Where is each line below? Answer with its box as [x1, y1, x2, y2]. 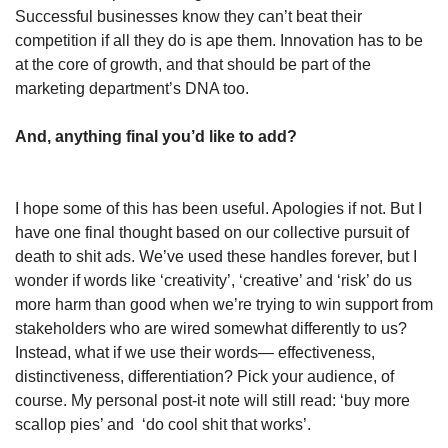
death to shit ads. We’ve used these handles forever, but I [15, 247, 417, 265]
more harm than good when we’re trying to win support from [15, 295, 433, 313]
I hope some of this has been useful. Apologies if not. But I [15, 199, 422, 217]
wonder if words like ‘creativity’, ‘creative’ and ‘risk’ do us [15, 271, 412, 289]
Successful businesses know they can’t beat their [15, 7, 362, 25]
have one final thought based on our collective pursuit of [15, 223, 409, 241]
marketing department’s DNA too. [15, 79, 249, 97]
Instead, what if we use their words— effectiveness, [15, 343, 375, 361]
